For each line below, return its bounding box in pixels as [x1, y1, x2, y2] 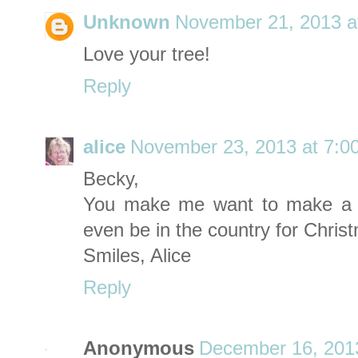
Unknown [83, 12, 170, 34]
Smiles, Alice [83, 245, 191, 267]
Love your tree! [83, 44, 210, 66]
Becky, [83, 169, 139, 190]
